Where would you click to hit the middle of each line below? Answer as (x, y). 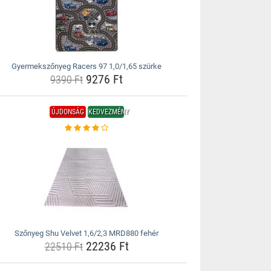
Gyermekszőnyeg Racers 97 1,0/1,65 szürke (87, 66)
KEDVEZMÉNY (108, 112)
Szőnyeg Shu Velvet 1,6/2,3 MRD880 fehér (87, 233)
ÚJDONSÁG (67, 112)
